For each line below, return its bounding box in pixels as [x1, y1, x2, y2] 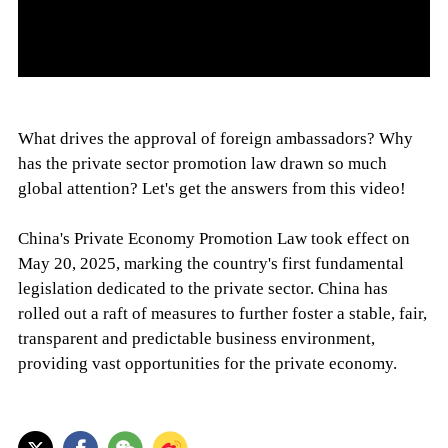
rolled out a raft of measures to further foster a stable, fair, [17, 303, 427, 323]
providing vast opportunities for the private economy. [17, 353, 397, 373]
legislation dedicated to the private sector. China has [17, 278, 388, 298]
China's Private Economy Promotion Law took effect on [17, 228, 410, 248]
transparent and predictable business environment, [17, 328, 375, 348]
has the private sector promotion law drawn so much [17, 153, 387, 173]
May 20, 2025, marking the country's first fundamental [17, 253, 404, 273]
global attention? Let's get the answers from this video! [17, 178, 406, 198]
